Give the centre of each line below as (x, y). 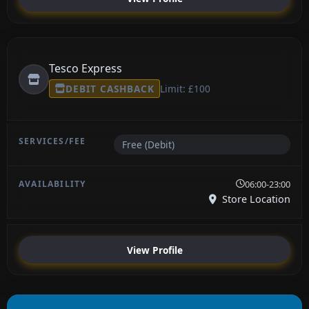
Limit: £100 (185, 89)
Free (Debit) (148, 145)
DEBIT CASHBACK (110, 88)
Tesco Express (86, 69)
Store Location (255, 199)
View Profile (154, 250)
